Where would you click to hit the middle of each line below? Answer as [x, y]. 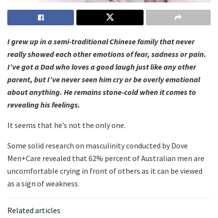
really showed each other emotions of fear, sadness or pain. [107, 54]
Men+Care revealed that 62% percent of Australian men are [106, 158]
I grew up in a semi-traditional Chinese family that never [101, 42]
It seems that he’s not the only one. [66, 125]
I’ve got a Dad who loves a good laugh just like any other [102, 67]
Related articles [34, 210]
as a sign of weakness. [43, 184]
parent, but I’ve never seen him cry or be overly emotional [104, 80]
